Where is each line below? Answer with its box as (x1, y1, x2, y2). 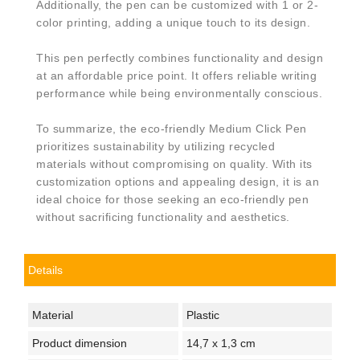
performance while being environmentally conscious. (36, 86, 322, 100)
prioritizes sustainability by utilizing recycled (36, 139, 275, 153)
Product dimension (32, 336, 127, 350)
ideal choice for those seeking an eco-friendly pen (36, 192, 309, 206)
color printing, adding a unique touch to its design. (36, 15, 310, 29)
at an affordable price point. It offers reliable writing (36, 68, 317, 82)
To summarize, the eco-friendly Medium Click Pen (36, 121, 307, 135)
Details (28, 263, 63, 276)
